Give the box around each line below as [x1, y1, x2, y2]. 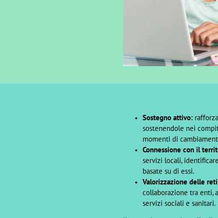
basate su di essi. [142, 166, 194, 176]
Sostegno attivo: [142, 113, 193, 122]
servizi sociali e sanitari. [142, 199, 216, 208]
